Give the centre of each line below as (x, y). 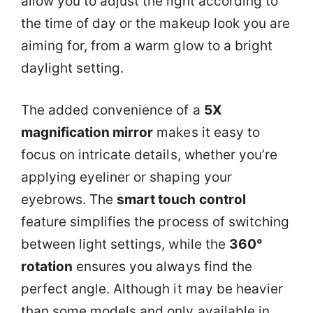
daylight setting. (73, 68)
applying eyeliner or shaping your (126, 177)
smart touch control (181, 199)
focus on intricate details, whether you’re (149, 155)
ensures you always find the (162, 267)
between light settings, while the (125, 244)
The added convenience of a (112, 110)
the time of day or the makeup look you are (155, 23)
